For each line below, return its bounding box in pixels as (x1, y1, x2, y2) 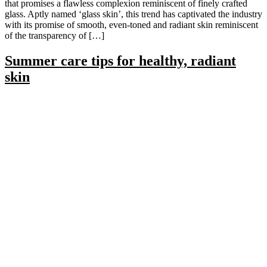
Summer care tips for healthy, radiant (5, 53, 236, 69)
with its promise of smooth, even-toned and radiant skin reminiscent (5, 20, 258, 30)
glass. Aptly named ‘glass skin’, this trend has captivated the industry (5, 9, 262, 20)
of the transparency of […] (5, 30, 104, 41)
